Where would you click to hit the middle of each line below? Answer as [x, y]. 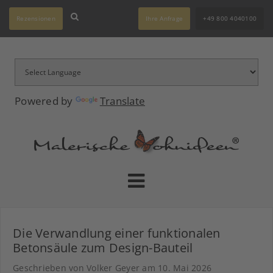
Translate [122, 101]
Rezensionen [36, 18]
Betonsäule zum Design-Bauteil [103, 248]
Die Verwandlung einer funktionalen [117, 233]
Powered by [45, 101]
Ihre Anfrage [164, 18]
